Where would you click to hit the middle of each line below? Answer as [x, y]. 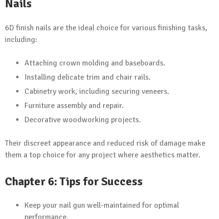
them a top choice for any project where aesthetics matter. [103, 155]
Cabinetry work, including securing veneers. [97, 91]
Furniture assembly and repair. [74, 105]
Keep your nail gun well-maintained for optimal [102, 206]
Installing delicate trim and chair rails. [88, 77]
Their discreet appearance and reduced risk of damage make [105, 143]
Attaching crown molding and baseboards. [95, 63]
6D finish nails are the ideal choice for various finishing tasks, [106, 28]
